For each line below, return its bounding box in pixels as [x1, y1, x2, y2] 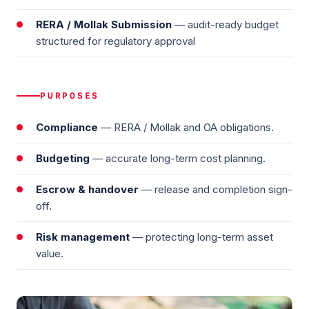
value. [36, 246, 63, 260]
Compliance [36, 120, 98, 134]
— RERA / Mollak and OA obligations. [98, 120, 274, 134]
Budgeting [36, 151, 90, 165]
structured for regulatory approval [36, 34, 195, 48]
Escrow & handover [36, 182, 139, 196]
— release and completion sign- [139, 182, 292, 196]
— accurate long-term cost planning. [90, 151, 266, 165]
